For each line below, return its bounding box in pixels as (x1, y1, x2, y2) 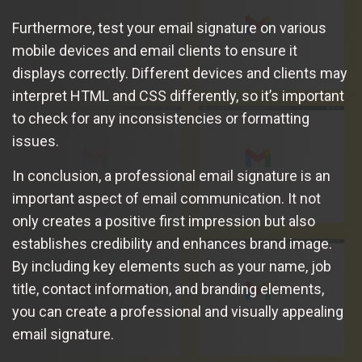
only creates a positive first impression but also (12, 213, 315, 229)
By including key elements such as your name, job (12, 258, 331, 275)
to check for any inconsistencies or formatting (12, 110, 309, 127)
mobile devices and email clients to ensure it (12, 42, 297, 59)
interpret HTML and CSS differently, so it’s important (12, 87, 344, 104)
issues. (12, 133, 59, 149)
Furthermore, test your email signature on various (12, 19, 326, 36)
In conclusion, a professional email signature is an (12, 167, 330, 184)
